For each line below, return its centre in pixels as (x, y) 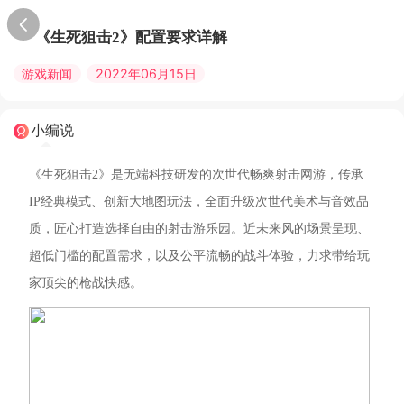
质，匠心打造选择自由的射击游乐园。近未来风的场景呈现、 (199, 228)
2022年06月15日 (146, 73)
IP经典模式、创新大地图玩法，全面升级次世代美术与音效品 (198, 201)
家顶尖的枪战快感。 (85, 282)
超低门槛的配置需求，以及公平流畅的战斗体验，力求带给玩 (199, 255)
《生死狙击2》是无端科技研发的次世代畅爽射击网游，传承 (196, 174)
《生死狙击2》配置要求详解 (131, 37)
